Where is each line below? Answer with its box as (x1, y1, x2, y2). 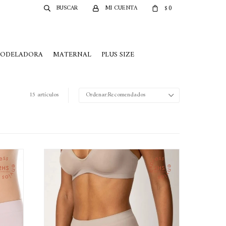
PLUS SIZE (101, 48, 134, 61)
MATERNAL (53, 48, 91, 61)
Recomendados (108, 90, 145, 100)
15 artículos (29, 90, 59, 100)
